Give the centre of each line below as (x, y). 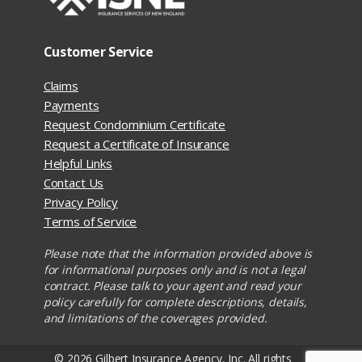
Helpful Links (78, 163)
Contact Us (74, 182)
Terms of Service (90, 221)
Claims (61, 85)
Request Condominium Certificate (135, 124)
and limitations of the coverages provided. (155, 318)
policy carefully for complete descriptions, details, (175, 301)
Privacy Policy (80, 202)
